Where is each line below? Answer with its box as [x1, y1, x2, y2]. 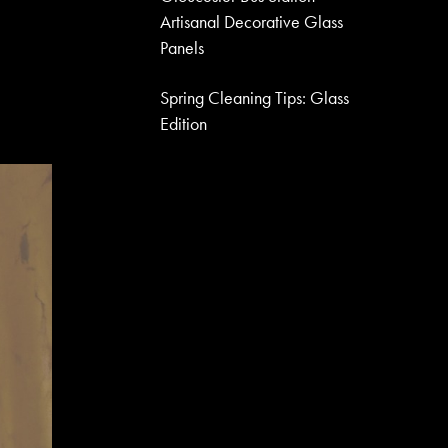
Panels [160, 37, 205, 59]
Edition [160, 113, 208, 135]
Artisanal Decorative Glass [160, 11, 344, 33]
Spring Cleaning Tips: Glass [160, 87, 350, 109]
